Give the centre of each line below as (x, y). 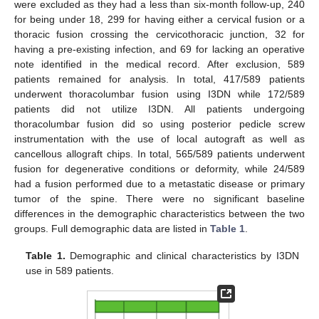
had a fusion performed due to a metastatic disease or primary (159, 183)
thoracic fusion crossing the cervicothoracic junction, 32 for (159, 34)
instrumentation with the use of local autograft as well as (159, 138)
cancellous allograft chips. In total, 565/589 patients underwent (159, 153)
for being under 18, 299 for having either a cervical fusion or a (159, 19)
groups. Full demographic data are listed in (112, 228)
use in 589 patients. (70, 271)
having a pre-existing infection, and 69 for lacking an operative (159, 49)
